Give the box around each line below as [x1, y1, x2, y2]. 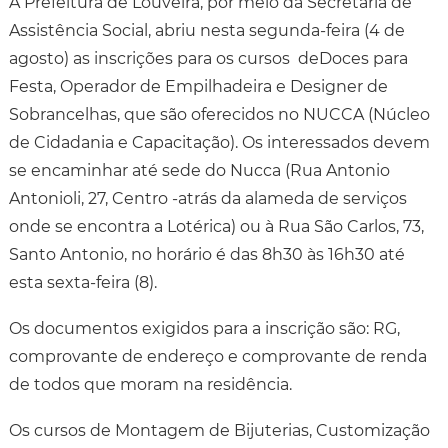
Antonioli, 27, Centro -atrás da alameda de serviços [8, 189, 407, 208]
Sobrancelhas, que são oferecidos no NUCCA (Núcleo [8, 105, 430, 124]
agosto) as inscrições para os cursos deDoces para [8, 49, 408, 68]
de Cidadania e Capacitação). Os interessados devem [8, 133, 430, 152]
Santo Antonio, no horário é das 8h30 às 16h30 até [8, 245, 405, 264]
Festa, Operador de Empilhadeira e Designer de [8, 77, 388, 96]
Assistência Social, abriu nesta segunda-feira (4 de [8, 21, 405, 40]
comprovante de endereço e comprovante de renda [8, 347, 427, 366]
